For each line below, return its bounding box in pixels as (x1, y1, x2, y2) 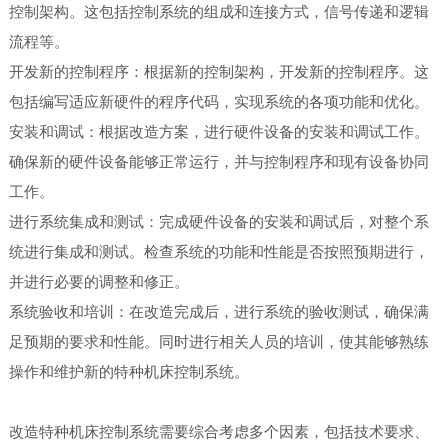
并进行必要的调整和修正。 (8, 274, 189, 290)
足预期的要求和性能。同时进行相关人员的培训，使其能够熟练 (8, 334, 429, 350)
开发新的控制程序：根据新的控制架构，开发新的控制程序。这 (8, 64, 429, 80)
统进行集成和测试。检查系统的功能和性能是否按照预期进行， (8, 244, 429, 260)
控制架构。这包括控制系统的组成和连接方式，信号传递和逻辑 (8, 4, 429, 20)
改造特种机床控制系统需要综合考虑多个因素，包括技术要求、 (8, 424, 429, 440)
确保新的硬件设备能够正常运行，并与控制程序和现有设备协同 (8, 154, 429, 170)
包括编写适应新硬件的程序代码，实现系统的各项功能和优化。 (8, 94, 429, 110)
